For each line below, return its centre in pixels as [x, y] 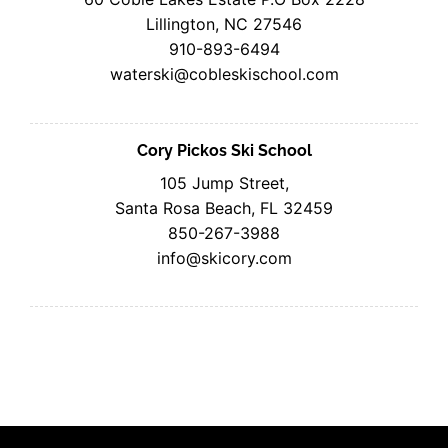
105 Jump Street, [224, 182]
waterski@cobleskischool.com [224, 73]
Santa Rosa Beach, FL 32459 [224, 207]
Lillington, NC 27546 [224, 23]
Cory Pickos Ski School [224, 150]
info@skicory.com [224, 257]
